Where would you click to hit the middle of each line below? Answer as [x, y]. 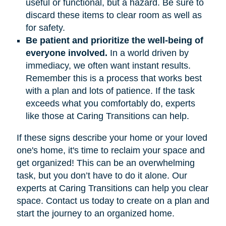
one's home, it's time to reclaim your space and [110, 150]
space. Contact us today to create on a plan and [113, 201]
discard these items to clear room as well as [114, 15]
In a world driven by [148, 53]
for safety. [45, 27]
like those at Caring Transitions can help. [107, 116]
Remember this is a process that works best [114, 78]
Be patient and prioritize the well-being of [114, 40]
